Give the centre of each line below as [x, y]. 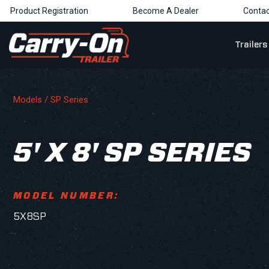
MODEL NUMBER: [66, 196]
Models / [32, 100]
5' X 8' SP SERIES [132, 153]
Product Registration [49, 11]
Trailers [251, 45]
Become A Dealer [166, 11]
